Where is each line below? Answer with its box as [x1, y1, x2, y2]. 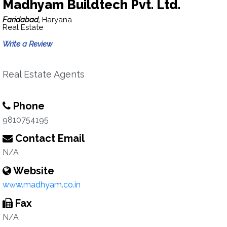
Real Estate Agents [3, 69, 85, 80]
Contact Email [13, 132, 85, 144]
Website [11, 165, 54, 177]
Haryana [42, 15, 72, 24]
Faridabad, [3, 15, 42, 24]
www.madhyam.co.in [3, 180, 81, 190]
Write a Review [3, 40, 52, 49]
